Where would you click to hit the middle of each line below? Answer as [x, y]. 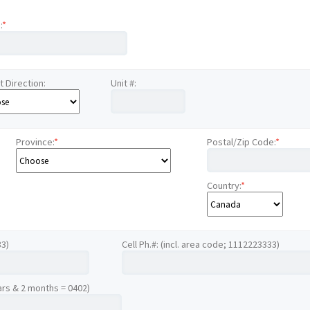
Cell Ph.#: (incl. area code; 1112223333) [201, 244]
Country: [224, 185]
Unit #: [124, 83]
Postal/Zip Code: [241, 142]
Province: [35, 142]
